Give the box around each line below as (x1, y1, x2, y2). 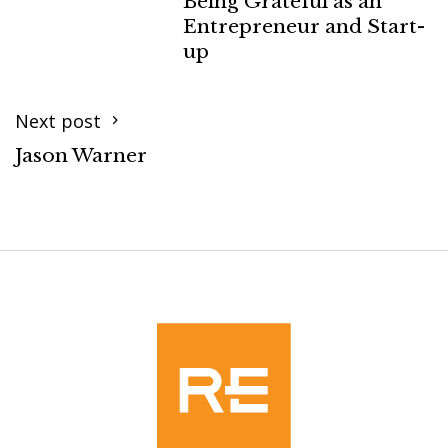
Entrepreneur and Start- (183, 13, 425, 38)
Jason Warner (15, 142, 147, 167)
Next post (15, 109, 106, 134)
